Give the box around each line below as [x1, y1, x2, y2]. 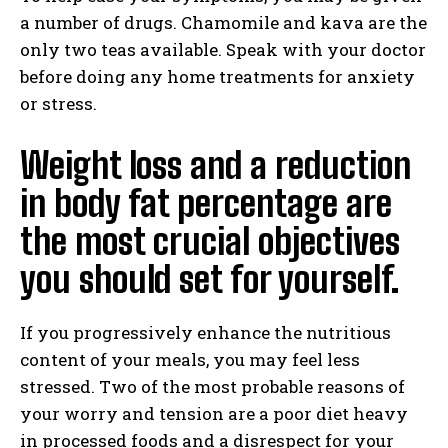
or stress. [20, 92, 97, 115]
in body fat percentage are [20, 182, 392, 225]
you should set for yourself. [20, 258, 399, 301]
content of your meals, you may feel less [20, 348, 360, 371]
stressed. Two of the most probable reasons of [20, 375, 405, 398]
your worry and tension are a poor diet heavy [20, 402, 408, 425]
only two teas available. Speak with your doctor [20, 38, 426, 61]
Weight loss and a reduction [20, 144, 411, 187]
